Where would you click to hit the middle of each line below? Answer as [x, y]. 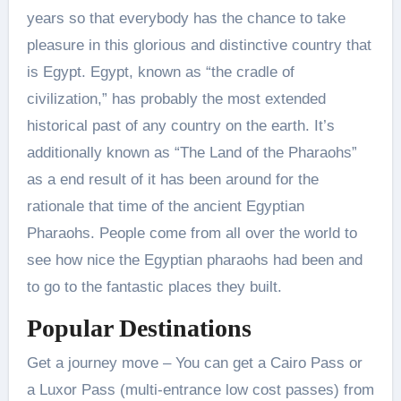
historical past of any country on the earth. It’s [180, 125]
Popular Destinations [139, 328]
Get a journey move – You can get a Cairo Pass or [194, 363]
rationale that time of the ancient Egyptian [165, 206]
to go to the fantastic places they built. [154, 286]
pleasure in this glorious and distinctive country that [199, 45]
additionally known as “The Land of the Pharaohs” [192, 152]
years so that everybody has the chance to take [186, 18]
